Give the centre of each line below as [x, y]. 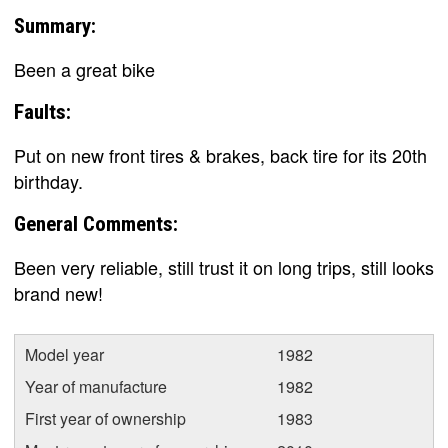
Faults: [42, 112]
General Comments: [96, 224]
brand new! [58, 293]
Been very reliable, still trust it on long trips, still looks [224, 267]
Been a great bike [84, 69]
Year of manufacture [96, 386]
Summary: [55, 26]
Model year [64, 354]
